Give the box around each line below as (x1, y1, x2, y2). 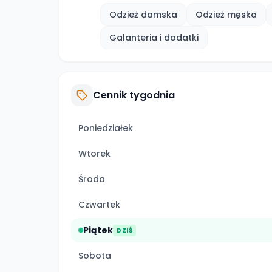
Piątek (83, 224, 113, 236)
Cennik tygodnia (93, 88, 175, 102)
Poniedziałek (78, 122, 133, 134)
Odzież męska (195, 8, 257, 21)
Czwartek (78, 199, 120, 211)
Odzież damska (109, 8, 177, 21)
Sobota (78, 250, 111, 262)
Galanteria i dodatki (109, 32, 199, 44)
